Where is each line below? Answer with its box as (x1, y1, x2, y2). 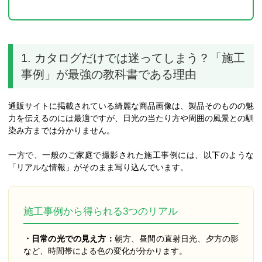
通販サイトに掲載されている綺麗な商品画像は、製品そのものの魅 (8, 101, 254, 111)
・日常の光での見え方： (23, 234, 115, 244)
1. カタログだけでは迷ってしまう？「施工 (21, 51, 245, 64)
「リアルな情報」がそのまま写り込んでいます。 (8, 162, 188, 172)
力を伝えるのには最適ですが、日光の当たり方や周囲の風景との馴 (8, 113, 254, 123)
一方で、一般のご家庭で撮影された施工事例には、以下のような (8, 150, 254, 160)
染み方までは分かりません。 (8, 125, 115, 135)
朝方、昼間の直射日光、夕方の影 (114, 234, 239, 244)
